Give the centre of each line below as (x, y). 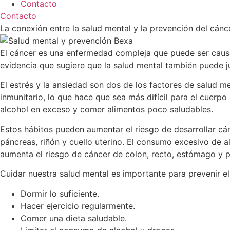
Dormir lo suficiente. (60, 193)
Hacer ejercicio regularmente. (78, 206)
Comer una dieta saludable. (74, 218)
